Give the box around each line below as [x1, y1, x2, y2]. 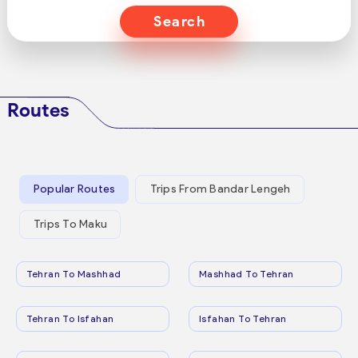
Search [153, 13, 206, 30]
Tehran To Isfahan [26, 312, 114, 324]
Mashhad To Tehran [199, 267, 294, 280]
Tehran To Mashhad [26, 267, 121, 280]
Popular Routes [33, 182, 116, 197]
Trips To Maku [33, 217, 108, 232]
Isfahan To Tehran [199, 312, 287, 324]
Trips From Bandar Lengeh [149, 182, 291, 197]
